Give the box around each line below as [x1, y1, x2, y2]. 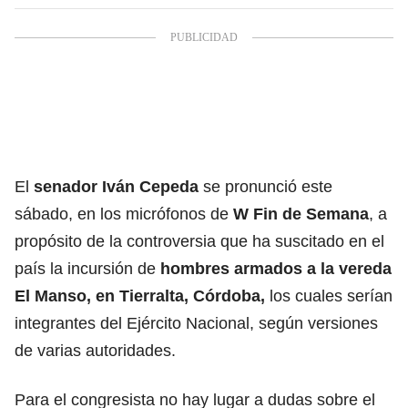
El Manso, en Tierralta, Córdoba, [15, 286, 265, 305]
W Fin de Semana [233, 204, 369, 223]
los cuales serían [265, 286, 393, 305]
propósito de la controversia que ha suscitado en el [15, 231, 384, 250]
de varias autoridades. [15, 341, 176, 360]
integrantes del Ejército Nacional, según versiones [15, 313, 378, 332]
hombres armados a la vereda [160, 259, 392, 278]
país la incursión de [15, 259, 160, 278]
